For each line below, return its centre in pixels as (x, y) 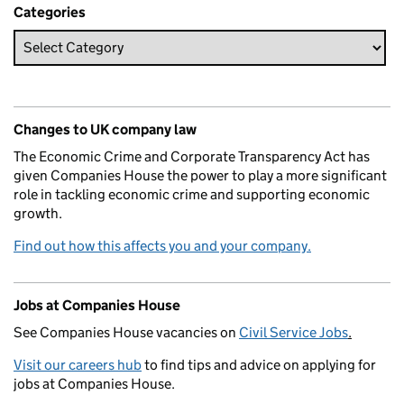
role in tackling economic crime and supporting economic (192, 194)
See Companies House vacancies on (126, 332)
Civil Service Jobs (294, 332)
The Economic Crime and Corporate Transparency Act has (192, 156)
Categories (50, 12)
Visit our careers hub (78, 364)
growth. (38, 213)
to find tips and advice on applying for (259, 364)
